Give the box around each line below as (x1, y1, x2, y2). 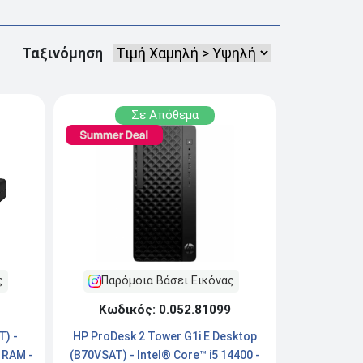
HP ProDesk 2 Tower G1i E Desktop (73, 329, 257, 343)
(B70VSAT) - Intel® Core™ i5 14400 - (70, 348, 260, 361)
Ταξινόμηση (22, 44, 113, 62)
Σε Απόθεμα (131, 107, 199, 122)
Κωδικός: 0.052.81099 (99, 301, 231, 317)
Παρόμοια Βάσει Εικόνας (100, 273, 234, 288)
